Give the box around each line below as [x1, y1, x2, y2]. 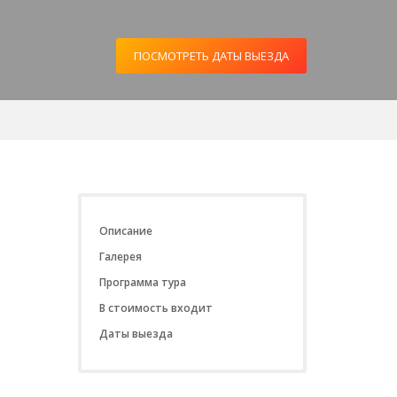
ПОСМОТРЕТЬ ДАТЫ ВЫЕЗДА [133, 47, 289, 64]
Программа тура [98, 275, 186, 290]
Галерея [98, 249, 142, 264]
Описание [98, 223, 152, 238]
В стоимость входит [98, 300, 213, 315]
